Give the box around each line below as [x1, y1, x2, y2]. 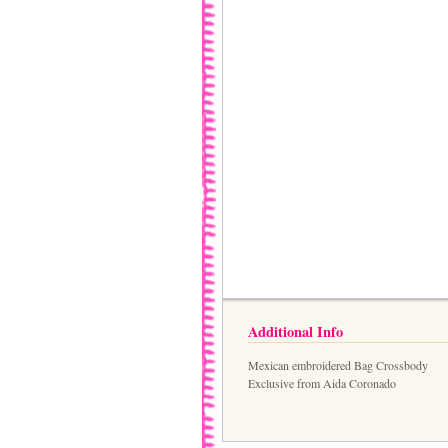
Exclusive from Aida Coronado [248, 375, 396, 392]
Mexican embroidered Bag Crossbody [248, 357, 428, 374]
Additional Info [248, 320, 343, 342]
